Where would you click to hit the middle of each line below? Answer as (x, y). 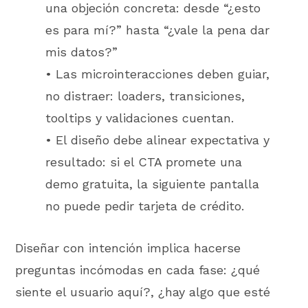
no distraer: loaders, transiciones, (145, 96)
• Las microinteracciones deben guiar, (158, 74)
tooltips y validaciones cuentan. (140, 118)
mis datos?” (82, 52)
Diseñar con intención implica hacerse (128, 247)
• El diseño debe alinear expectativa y (158, 140)
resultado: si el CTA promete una (144, 162)
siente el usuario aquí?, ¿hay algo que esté (143, 291)
